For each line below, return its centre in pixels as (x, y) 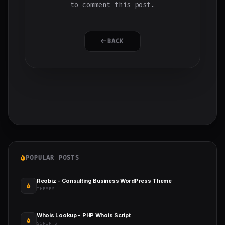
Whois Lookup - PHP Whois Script (84, 215)
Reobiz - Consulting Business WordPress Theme (104, 181)
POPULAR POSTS (52, 157)
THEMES (46, 189)
